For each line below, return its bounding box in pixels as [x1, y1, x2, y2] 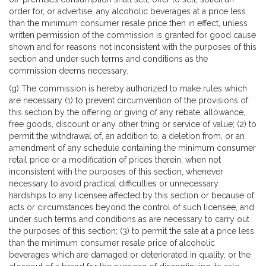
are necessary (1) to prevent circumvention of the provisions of [9, 95, 248, 105]
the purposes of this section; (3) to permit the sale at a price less [9, 226, 254, 236]
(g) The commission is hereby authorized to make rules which [9, 83, 247, 93]
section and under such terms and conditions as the [9, 53, 208, 64]
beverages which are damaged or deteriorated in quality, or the [9, 249, 251, 259]
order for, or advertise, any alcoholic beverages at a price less [9, 6, 246, 16]
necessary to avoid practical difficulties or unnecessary [9, 178, 218, 188]
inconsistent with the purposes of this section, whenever [9, 166, 223, 176]
